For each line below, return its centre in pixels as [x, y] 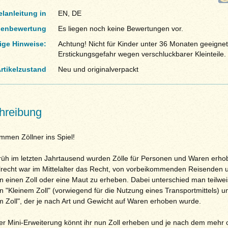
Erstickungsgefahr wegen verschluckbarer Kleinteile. [142, 54]
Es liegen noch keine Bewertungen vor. [120, 29]
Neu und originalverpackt [98, 69]
